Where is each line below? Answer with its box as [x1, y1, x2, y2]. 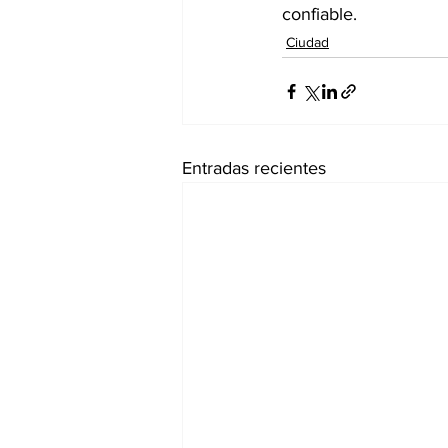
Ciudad [286, 34, 329, 51]
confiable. [282, 4, 357, 25]
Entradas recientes [182, 158, 326, 179]
